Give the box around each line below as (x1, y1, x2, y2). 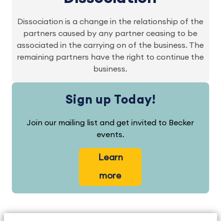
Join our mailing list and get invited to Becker (27, 119, 194, 127)
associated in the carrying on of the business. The (17, 41, 204, 49)
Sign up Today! (65, 94, 156, 106)
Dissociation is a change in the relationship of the (17, 18, 204, 26)
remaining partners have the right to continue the (17, 53, 204, 61)
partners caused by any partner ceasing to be (23, 30, 198, 37)
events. (96, 131, 124, 139)
